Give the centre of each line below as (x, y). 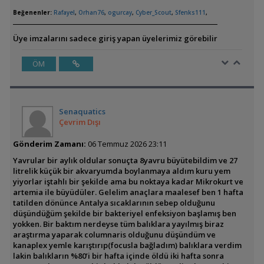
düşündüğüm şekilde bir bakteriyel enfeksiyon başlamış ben (124, 214)
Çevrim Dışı (80, 122)
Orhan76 (91, 13)
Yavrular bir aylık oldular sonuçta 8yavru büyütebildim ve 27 (125, 161)
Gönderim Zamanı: (49, 144)
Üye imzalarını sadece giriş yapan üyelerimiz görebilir (115, 39)
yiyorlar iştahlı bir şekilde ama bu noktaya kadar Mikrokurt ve (128, 182)
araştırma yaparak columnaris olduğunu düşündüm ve (114, 235)
